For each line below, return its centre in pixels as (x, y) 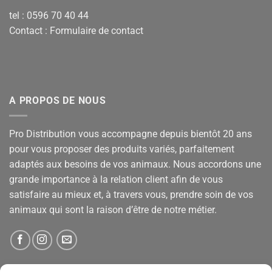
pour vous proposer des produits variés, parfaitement (122, 149)
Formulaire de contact (97, 30)
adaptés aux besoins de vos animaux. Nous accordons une (135, 164)
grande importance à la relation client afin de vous (116, 179)
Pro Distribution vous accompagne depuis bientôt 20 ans (131, 134)
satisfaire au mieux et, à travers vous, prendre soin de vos (131, 194)
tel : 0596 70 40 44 (49, 15)
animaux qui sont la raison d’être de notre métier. (113, 209)
